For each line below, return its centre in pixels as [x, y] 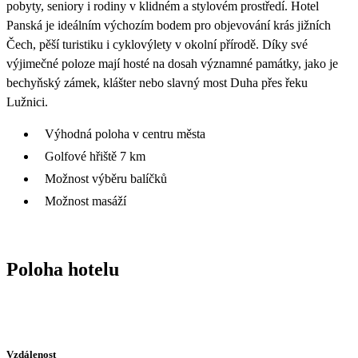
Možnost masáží [86, 201]
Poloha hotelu [63, 269]
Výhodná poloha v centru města [125, 133]
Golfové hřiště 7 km [95, 156]
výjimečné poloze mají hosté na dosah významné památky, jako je [172, 63]
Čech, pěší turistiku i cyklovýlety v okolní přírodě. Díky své [157, 44]
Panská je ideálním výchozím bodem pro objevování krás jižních [169, 25]
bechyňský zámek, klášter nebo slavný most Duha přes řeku [157, 82]
